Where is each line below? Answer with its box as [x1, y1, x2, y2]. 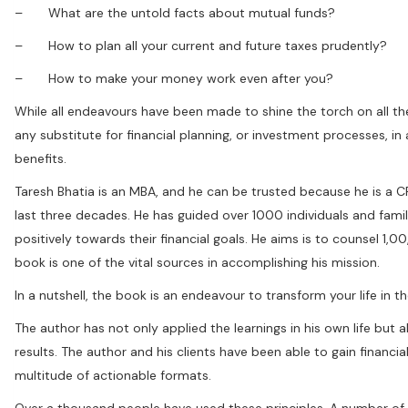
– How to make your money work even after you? [15, 69, 333, 87]
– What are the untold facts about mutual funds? [15, 4, 335, 21]
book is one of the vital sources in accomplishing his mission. [15, 253, 380, 270]
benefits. [15, 149, 66, 167]
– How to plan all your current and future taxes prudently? [15, 36, 387, 54]
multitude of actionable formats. [15, 366, 211, 383]
